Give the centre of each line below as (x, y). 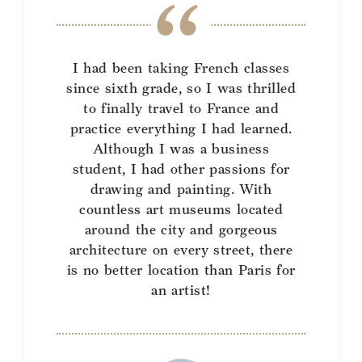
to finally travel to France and (181, 108)
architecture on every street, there (181, 250)
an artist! (181, 290)
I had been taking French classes (181, 68)
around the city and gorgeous (181, 229)
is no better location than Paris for (181, 270)
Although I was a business (181, 149)
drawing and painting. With (181, 189)
